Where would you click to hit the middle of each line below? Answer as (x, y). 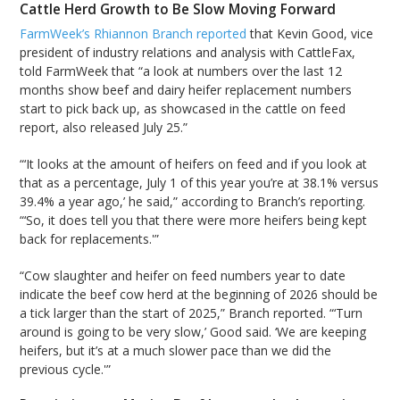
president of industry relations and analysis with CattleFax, (188, 53)
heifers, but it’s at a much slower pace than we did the (176, 351)
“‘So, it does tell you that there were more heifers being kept (194, 221)
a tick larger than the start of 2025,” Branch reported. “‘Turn (192, 313)
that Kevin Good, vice (310, 34)
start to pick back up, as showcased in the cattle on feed (183, 109)
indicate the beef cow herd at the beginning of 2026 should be (199, 295)
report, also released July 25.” (104, 128)
